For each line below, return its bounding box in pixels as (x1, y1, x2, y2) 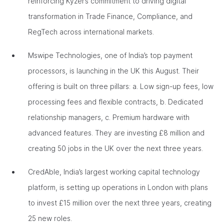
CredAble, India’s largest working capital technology (28, 167, 200, 176)
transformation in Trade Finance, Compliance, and (28, 12, 192, 20)
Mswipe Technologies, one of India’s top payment (28, 51, 192, 59)
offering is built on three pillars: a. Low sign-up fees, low (28, 82, 213, 90)
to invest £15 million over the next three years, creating (28, 198, 211, 207)
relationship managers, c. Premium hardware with (28, 113, 189, 121)
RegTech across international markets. (28, 27, 156, 36)
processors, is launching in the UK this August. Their (28, 66, 199, 75)
